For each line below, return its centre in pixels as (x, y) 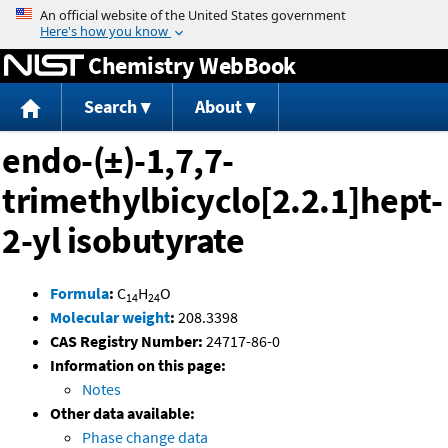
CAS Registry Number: (126, 341)
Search (110, 107)
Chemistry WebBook (192, 65)
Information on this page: (138, 365)
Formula (79, 293)
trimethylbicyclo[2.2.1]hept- (222, 201)
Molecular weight (110, 317)
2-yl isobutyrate (123, 241)
